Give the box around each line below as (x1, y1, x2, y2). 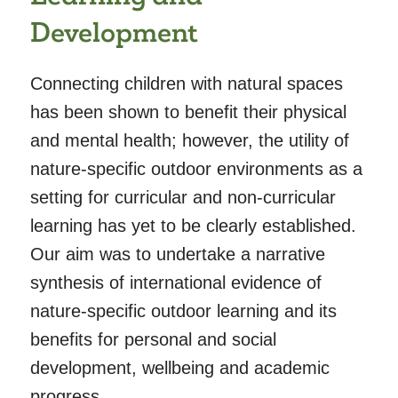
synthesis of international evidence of (30, 272, 322, 292)
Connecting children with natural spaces (30, 73, 343, 93)
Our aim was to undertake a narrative (30, 243, 325, 264)
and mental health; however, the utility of (30, 130, 349, 150)
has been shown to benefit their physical (30, 101, 346, 122)
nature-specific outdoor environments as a (30, 158, 362, 179)
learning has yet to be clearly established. (30, 215, 356, 235)
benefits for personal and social (30, 329, 276, 349)
